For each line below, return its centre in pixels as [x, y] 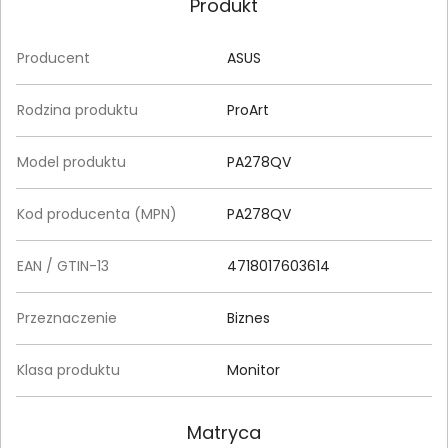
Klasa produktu [68, 370]
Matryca [224, 433]
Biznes [248, 318]
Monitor [253, 370]
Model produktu [71, 162]
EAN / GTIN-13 [63, 266]
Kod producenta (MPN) [97, 214]
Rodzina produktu [77, 110]
